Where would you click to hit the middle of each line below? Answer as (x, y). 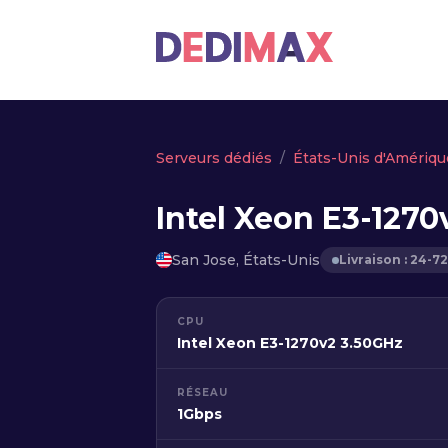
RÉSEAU (202, 392)
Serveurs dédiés (214, 158)
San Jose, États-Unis (246, 259)
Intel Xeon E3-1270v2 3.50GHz (290, 343)
